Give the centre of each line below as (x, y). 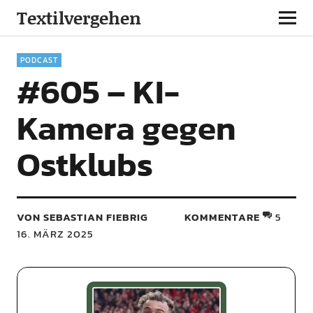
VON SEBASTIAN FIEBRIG (82, 217)
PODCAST (39, 60)
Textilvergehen (79, 18)
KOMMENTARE (223, 217)
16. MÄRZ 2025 (55, 234)
